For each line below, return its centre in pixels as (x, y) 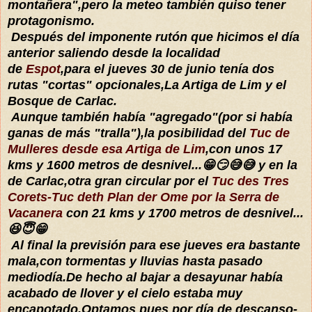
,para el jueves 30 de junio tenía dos (167, 69)
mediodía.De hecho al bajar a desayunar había (145, 277)
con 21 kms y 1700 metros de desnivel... (183, 213)
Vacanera (35, 213)
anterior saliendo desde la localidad (114, 53)
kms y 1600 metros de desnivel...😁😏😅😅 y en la (153, 165)
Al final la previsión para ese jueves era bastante (154, 245)
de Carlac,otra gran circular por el (110, 181)
